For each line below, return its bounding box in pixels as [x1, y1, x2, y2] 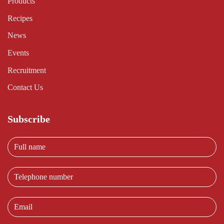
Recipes [7, 13, 32, 22]
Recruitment [7, 65, 46, 74]
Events [7, 48, 29, 57]
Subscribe [7, 113, 50, 124]
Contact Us [7, 83, 43, 92]
